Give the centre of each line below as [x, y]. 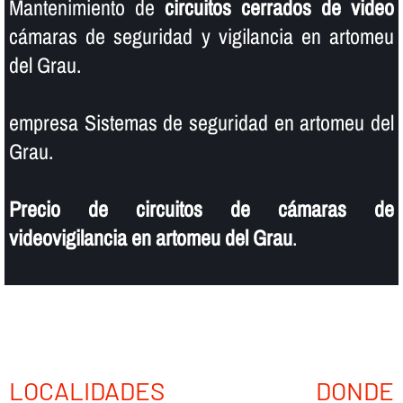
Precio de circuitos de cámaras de [201, 209]
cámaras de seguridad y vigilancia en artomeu [201, 36]
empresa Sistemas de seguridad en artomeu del [201, 123]
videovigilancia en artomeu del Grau [150, 238]
